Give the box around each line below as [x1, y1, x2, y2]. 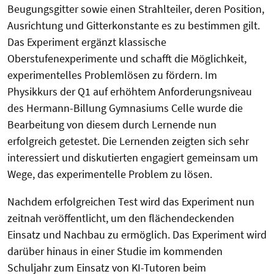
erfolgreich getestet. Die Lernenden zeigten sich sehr [7, 133, 249, 148]
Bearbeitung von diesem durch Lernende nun [7, 117, 217, 131]
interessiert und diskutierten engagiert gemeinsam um [7, 150, 258, 165]
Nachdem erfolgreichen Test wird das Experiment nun [7, 194, 254, 209]
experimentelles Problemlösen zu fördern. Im [7, 67, 217, 82]
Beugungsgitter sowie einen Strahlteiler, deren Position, [7, 1, 264, 16]
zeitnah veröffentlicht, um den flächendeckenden [7, 210, 234, 225]
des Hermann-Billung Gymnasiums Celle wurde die [7, 100, 243, 115]
